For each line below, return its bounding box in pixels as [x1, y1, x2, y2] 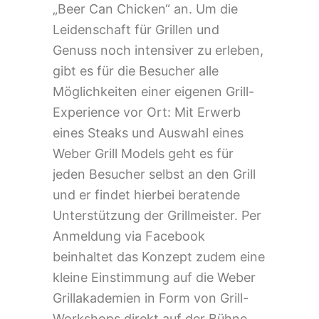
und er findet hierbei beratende [53, 187, 240, 202]
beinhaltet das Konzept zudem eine [53, 249, 265, 264]
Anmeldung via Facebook [53, 228, 205, 244]
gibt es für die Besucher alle [53, 63, 219, 78]
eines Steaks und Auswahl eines [53, 125, 244, 140]
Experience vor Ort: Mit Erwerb [53, 104, 241, 120]
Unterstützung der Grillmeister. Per [53, 207, 261, 223]
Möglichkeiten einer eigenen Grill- [53, 83, 254, 99]
